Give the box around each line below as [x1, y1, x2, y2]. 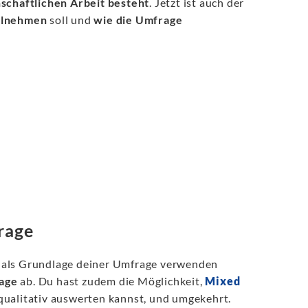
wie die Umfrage [93, 13, 183, 26]
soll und [47, 13, 94, 26]
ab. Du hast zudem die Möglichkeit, [17, 274, 206, 287]
